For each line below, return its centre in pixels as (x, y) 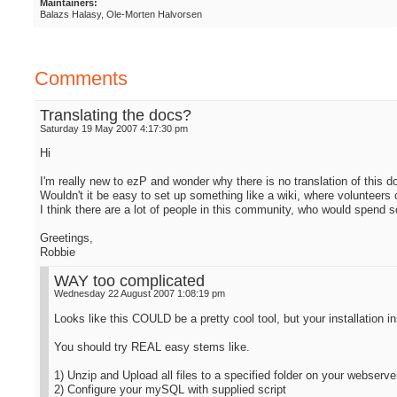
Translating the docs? (116, 115)
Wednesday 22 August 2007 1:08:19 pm (140, 294)
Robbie (58, 253)
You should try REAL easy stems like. (152, 347)
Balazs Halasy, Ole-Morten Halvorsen (121, 15)
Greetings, (67, 238)
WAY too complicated (130, 280)
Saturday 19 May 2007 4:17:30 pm (114, 128)
